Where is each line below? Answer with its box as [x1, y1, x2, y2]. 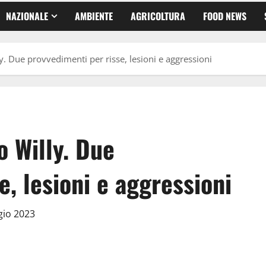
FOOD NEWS [203, 8, 246, 23]
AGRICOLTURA [131, 8, 185, 23]
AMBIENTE [75, 8, 113, 23]
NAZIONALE [6, 8, 48, 23]
